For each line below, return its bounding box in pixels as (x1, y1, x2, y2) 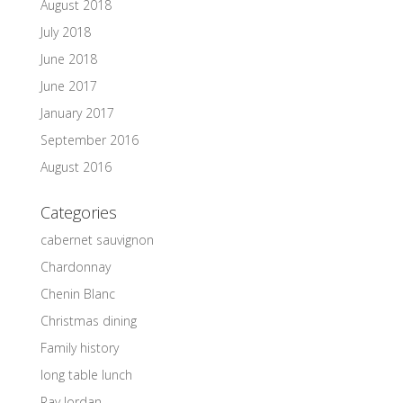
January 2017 (40, 104, 114, 121)
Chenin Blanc (40, 285, 115, 302)
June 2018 (40, 50, 97, 67)
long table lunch (40, 366, 132, 383)
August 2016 (40, 158, 112, 175)
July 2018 (40, 23, 91, 40)
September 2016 (40, 131, 139, 148)
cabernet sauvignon (40, 231, 154, 248)
